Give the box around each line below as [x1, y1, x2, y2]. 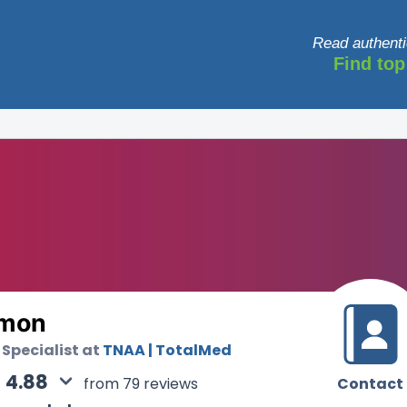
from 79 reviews [84, 373, 199, 395]
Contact [337, 373, 404, 395]
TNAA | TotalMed [103, 340, 233, 361]
